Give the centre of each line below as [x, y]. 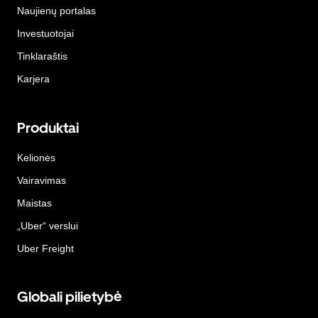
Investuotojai [45, 34]
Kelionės [36, 157]
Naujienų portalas [56, 11]
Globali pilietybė [70, 297]
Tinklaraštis [42, 56]
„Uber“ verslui [48, 225]
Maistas [34, 203]
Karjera [33, 79]
